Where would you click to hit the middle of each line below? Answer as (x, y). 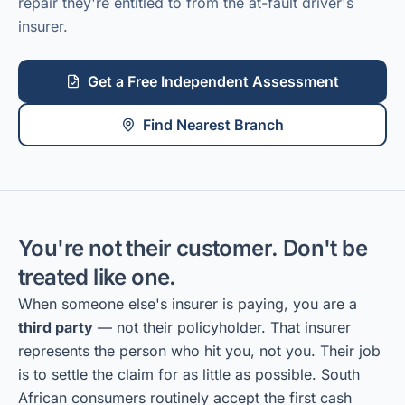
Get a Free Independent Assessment (213, 81)
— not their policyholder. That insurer (222, 327)
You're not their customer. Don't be (193, 248)
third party (56, 327)
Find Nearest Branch (213, 125)
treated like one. (97, 277)
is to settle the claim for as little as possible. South (189, 374)
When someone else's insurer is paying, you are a (188, 304)
